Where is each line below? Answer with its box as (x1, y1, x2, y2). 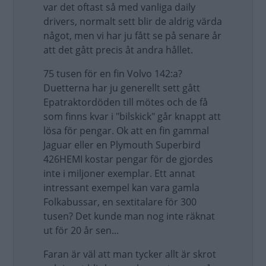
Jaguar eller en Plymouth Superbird (43, 138, 201, 151)
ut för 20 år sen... (43, 224, 119, 237)
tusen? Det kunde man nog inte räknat (43, 210, 215, 223)
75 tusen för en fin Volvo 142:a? (43, 67, 182, 80)
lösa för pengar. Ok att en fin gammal (43, 124, 209, 137)
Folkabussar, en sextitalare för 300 (43, 195, 197, 208)
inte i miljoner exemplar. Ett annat (43, 167, 195, 180)
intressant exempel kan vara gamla (43, 181, 199, 194)
